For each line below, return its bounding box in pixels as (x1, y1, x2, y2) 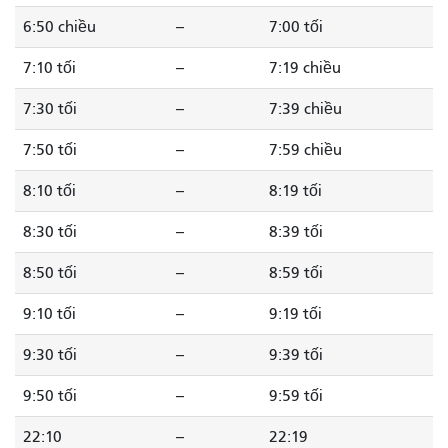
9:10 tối (23, 305, 76, 324)
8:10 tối (23, 182, 76, 201)
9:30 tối (23, 346, 77, 365)
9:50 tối (23, 387, 77, 406)
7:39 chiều (269, 100, 342, 119)
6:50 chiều (23, 18, 96, 37)
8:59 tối (269, 264, 323, 283)
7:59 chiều (269, 141, 342, 160)
